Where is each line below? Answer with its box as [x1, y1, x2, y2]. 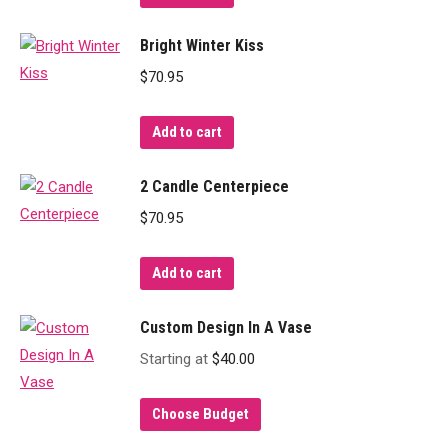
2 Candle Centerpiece [140, 177, 289, 196]
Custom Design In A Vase [140, 318, 312, 337]
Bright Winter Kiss [140, 36, 264, 55]
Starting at [140, 350, 212, 368]
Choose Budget [152, 405, 249, 423]
